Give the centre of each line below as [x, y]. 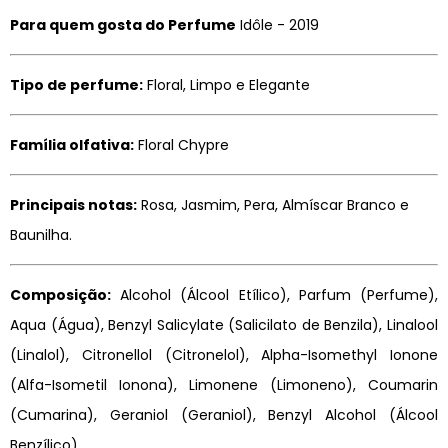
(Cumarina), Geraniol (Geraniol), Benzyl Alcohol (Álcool [224, 415]
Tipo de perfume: [76, 85]
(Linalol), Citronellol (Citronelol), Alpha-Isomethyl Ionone [224, 355]
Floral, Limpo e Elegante [226, 85]
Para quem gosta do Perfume [123, 25]
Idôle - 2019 [277, 25]
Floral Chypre [181, 145]
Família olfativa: [72, 145]
